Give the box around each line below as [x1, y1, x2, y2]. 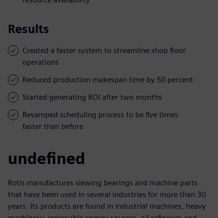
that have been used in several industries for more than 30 [8, 189, 206, 199]
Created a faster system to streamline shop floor [22, 45, 186, 55]
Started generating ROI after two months [22, 92, 162, 102]
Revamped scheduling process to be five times [22, 109, 178, 119]
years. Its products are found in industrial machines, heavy [8, 201, 206, 211]
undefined [8, 148, 85, 168]
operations [22, 57, 59, 67]
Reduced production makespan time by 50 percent [22, 74, 193, 84]
